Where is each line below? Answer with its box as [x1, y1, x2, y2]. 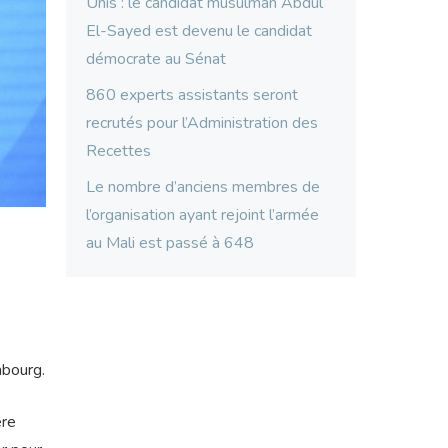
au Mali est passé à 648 [86, 232, 254, 255]
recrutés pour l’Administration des [86, 112, 318, 135]
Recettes [86, 140, 151, 163]
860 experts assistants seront [86, 84, 298, 107]
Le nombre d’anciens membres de [86, 176, 320, 199]
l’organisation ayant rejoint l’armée [86, 204, 319, 227]
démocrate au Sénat [86, 48, 226, 71]
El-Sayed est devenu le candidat [86, 20, 312, 43]
